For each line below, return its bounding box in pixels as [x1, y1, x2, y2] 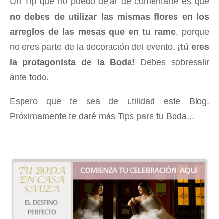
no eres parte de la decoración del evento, [10, 42, 175, 52]
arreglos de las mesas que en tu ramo [10, 26, 176, 37]
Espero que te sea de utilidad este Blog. [10, 96, 209, 106]
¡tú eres [175, 42, 210, 52]
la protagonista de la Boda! [10, 57, 140, 67]
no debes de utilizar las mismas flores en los [10, 11, 209, 22]
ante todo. [10, 72, 49, 82]
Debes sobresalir [140, 57, 210, 67]
